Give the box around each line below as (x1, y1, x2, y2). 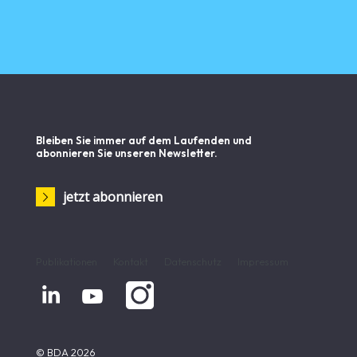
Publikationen (36, 254, 97, 268)
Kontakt (113, 254, 148, 268)
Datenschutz (164, 254, 222, 268)
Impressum (237, 254, 288, 268)
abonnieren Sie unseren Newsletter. (36, 146, 218, 159)
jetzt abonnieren (63, 187, 163, 206)
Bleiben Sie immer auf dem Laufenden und (36, 133, 252, 147)
